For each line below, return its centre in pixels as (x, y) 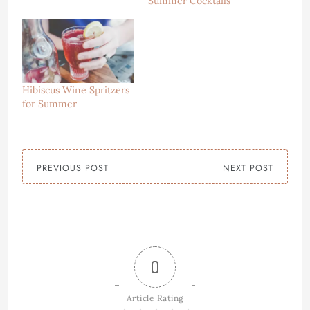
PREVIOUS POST (73, 168)
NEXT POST (248, 168)
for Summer (49, 103)
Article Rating (155, 298)
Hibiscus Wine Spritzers (76, 90)
